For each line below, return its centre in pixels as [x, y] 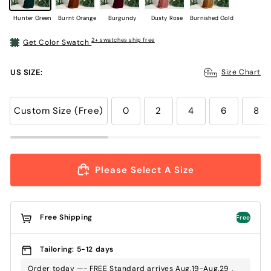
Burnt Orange [77, 18]
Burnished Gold [212, 18]
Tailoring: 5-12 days [77, 250]
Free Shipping [66, 217]
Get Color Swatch [57, 42]
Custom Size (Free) [59, 111]
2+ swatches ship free [123, 40]
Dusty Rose [167, 18]
